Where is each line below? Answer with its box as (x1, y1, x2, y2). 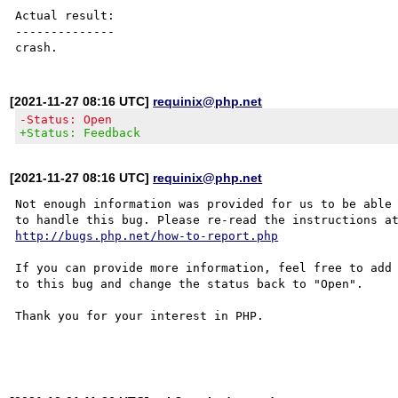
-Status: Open (20, 112, 113, 126)
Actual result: (15, 8, 115, 22)
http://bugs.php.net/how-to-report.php (15, 228, 279, 243)
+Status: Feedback (20, 125, 141, 139)
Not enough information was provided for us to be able (15, 196, 393, 211)
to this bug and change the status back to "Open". (15, 276, 364, 291)
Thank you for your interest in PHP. (15, 308, 265, 322)
